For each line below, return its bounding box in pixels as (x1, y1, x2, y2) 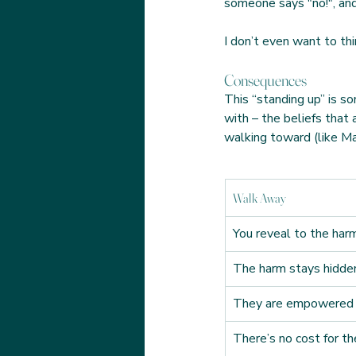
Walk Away (233, 190, 286, 206)
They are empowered (233, 295, 354, 312)
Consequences (224, 70, 307, 90)
